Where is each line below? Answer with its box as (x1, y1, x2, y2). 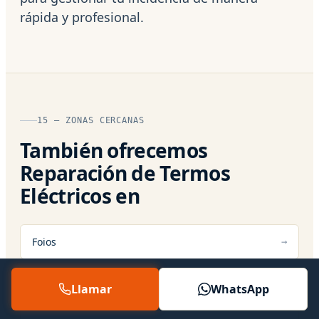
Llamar (71, 281, 112, 297)
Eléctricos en (20, 182, 140, 209)
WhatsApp (210, 281, 269, 297)
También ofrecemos (20, 136, 208, 164)
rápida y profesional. (20, 8, 144, 26)
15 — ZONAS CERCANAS (37, 115, 145, 125)
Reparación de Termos (20, 159, 230, 187)
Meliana (32, 275, 70, 289)
